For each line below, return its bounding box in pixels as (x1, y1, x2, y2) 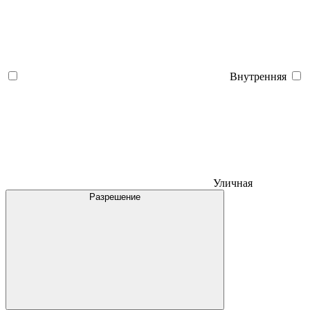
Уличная (213, 176, 253, 189)
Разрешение (89, 191, 140, 202)
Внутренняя (230, 70, 286, 82)
